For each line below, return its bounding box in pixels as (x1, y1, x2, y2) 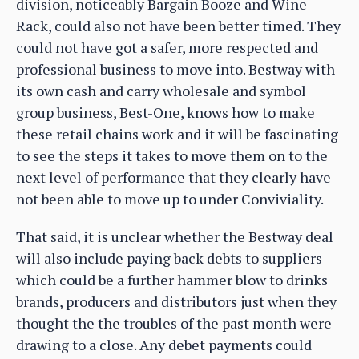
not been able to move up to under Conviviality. (16, 188, 324, 208)
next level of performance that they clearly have (16, 167, 331, 187)
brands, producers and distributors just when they (16, 291, 337, 311)
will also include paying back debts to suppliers (16, 248, 322, 268)
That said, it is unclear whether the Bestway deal (16, 226, 333, 246)
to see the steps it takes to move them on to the (16, 145, 328, 165)
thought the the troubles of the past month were (16, 313, 332, 333)
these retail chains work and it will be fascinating (16, 123, 338, 143)
